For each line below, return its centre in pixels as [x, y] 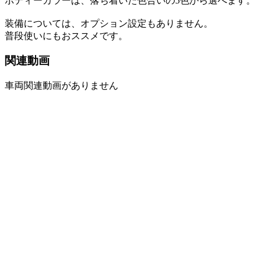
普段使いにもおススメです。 [66, 35]
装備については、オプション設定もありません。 [109, 23]
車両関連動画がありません [62, 86]
